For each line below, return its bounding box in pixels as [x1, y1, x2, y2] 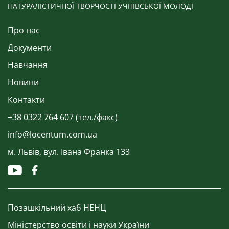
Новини [8, 76, 39, 88]
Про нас [8, 24, 40, 36]
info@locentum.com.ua [8, 128, 97, 140]
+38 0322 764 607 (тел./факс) [8, 111, 118, 123]
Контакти [8, 94, 45, 105]
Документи [8, 41, 52, 53]
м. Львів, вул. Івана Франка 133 [8, 146, 130, 157]
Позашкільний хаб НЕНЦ [8, 201, 106, 213]
